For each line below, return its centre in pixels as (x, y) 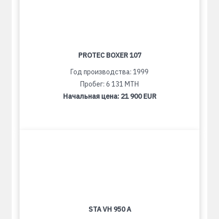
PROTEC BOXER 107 (109, 55)
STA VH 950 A (109, 209)
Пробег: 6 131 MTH (109, 84)
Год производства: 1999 (109, 72)
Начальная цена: (92, 96)
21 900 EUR (138, 96)
